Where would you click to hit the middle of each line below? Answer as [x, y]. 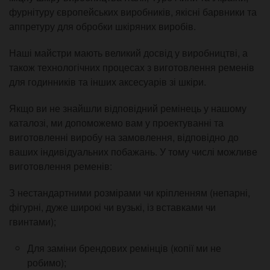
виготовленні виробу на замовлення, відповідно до [124, 137]
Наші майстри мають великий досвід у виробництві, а [128, 53]
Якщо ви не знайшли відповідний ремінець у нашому [128, 108]
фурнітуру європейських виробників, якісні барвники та [133, 12]
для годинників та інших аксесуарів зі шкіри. [108, 82]
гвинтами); [33, 222]
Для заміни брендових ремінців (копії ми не [124, 248]
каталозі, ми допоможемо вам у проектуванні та [116, 123]
